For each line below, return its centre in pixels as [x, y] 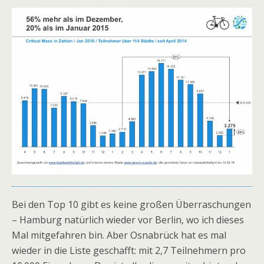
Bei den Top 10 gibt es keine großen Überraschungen [131, 204]
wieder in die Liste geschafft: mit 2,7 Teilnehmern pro [129, 250]
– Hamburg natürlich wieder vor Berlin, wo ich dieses [128, 220]
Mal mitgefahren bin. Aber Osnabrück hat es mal [119, 235]
